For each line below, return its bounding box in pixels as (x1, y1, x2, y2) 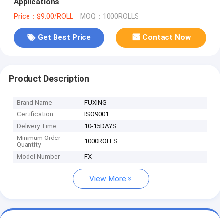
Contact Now (142, 33, 191, 42)
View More (89, 174, 126, 184)
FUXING (84, 99, 107, 107)
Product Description (8, 73, 89, 83)
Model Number (17, 153, 60, 161)
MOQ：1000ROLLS (80, 12, 139, 21)
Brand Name (17, 99, 53, 107)
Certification (17, 110, 54, 118)
